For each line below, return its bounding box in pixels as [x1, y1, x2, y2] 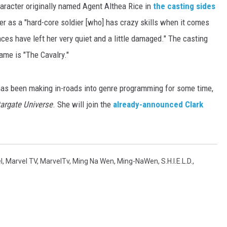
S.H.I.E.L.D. [161, 157, 193, 166]
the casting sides [153, 1, 215, 12]
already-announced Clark [113, 99, 203, 110]
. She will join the [53, 99, 113, 110]
